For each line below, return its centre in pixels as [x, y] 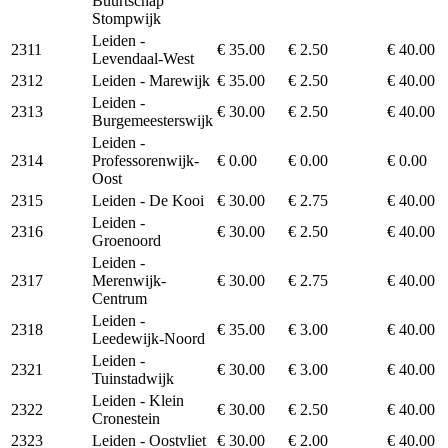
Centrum [119, 298]
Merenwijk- [129, 280]
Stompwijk [126, 18]
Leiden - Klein [138, 400]
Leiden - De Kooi [148, 200]
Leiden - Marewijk [151, 80]
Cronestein [126, 418]
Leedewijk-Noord [148, 338]
